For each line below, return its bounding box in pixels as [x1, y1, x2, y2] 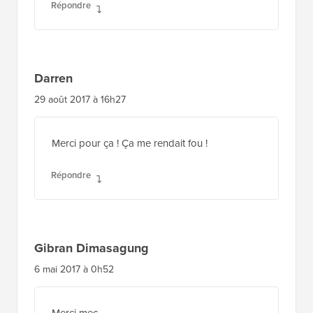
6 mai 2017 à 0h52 [34, 261, 114, 277]
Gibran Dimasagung [34, 238, 149, 257]
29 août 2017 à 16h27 [34, 92, 126, 107]
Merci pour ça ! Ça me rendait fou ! [52, 135, 208, 151]
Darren [34, 68, 73, 87]
